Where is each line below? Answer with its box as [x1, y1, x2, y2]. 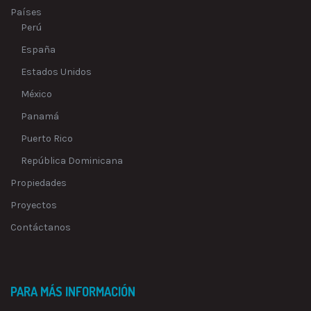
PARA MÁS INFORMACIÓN [10, 284, 135, 299]
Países [10, 6, 42, 18]
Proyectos [10, 199, 57, 211]
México [21, 88, 52, 100]
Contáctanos [10, 221, 71, 233]
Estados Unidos [21, 66, 92, 78]
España [21, 44, 56, 56]
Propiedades [10, 177, 67, 189]
